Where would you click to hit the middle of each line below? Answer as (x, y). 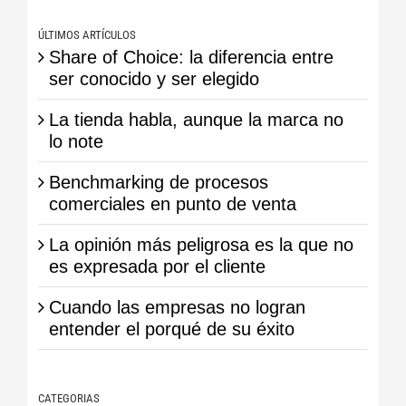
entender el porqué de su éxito (171, 329)
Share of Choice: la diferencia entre (191, 57)
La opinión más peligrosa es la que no (201, 244)
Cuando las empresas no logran (177, 307)
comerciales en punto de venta (172, 203)
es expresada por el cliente (157, 266)
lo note (76, 141)
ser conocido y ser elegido (154, 78)
